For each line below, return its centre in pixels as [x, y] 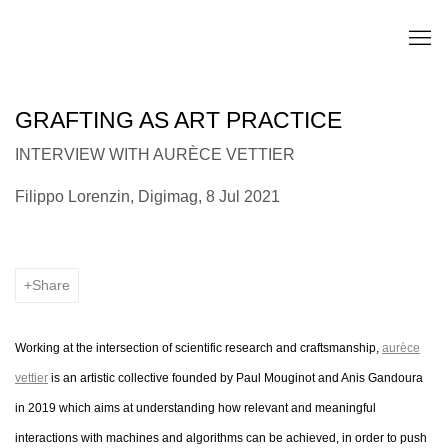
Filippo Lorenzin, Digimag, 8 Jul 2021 [147, 196]
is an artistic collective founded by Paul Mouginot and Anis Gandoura [235, 378]
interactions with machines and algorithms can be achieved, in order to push [221, 438]
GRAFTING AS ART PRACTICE [178, 120]
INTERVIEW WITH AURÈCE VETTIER [155, 154]
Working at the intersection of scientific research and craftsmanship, [198, 348]
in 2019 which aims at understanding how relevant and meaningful [195, 408]
